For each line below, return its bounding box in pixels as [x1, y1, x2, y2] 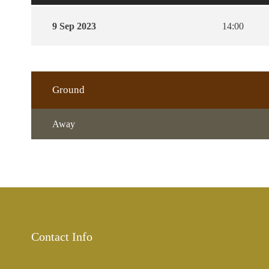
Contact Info [31, 229, 92, 243]
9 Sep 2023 [52, 20, 96, 31]
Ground [52, 83, 85, 95]
